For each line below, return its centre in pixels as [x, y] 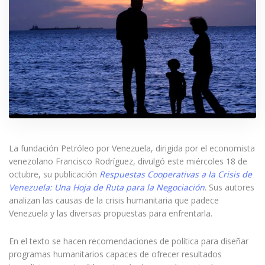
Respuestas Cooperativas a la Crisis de [176, 174]
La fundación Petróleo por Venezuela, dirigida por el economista [132, 148]
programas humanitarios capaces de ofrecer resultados [115, 254]
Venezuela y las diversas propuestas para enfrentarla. [111, 213]
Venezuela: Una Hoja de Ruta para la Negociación [107, 187]
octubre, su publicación [54, 174]
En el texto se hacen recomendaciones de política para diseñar [129, 241]
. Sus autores [230, 187]
